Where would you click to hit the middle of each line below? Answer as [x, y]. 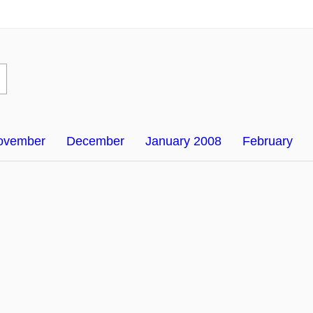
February [268, 141]
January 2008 [183, 141]
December [95, 141]
